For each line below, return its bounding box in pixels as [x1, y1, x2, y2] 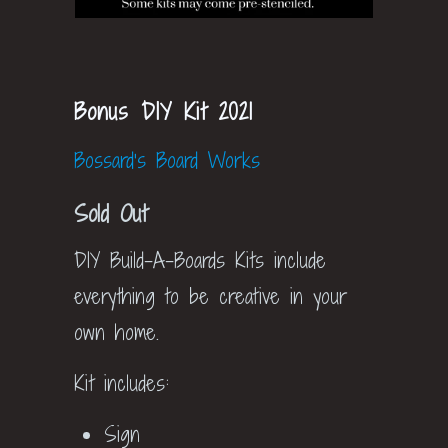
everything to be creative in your [74, 282, 347, 312]
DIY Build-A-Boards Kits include [74, 246, 326, 276]
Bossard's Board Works [74, 146, 260, 176]
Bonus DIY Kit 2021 [74, 95, 253, 128]
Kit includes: [74, 369, 169, 399]
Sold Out [74, 197, 147, 230]
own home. [74, 318, 159, 348]
